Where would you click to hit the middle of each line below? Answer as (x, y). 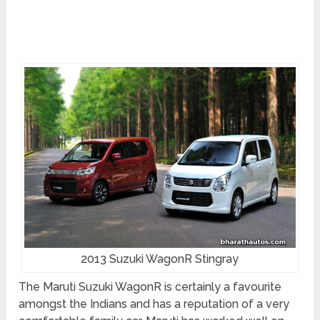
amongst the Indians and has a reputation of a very (154, 304)
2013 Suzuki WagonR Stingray (160, 259)
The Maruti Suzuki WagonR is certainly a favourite (150, 287)
